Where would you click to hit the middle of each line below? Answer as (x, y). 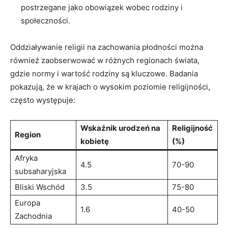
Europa (27, 203)
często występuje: (43, 100)
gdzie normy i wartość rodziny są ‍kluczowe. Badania (104, 73)
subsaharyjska (40, 171)
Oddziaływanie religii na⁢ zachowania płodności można (107, 47)
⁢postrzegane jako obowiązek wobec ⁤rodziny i (102, 7)
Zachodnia (33, 216)
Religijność (192, 128)
